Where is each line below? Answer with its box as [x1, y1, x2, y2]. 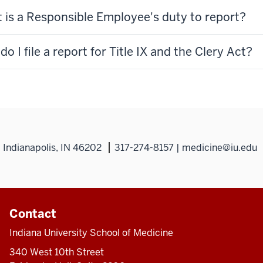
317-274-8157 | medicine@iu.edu [114, 141, 257, 154]
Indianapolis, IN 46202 [3, 141, 102, 154]
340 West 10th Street [9, 245, 104, 258]
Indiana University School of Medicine [9, 226, 173, 239]
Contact [9, 205, 56, 221]
